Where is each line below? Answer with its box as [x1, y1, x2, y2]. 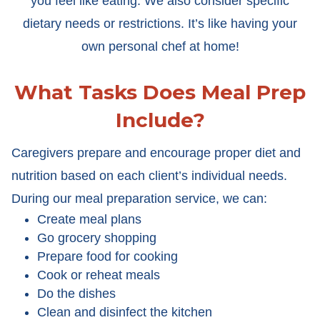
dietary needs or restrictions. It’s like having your [23, 16, 297, 31]
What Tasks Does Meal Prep [14, 80, 306, 104]
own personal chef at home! [81, 39, 239, 54]
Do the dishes [36, 286, 116, 301]
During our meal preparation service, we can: [11, 191, 267, 206]
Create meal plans [36, 212, 141, 226]
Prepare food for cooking [36, 249, 178, 264]
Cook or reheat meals [36, 268, 160, 282]
